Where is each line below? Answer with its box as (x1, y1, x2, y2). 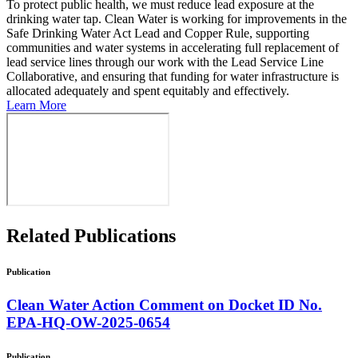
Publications (74, 225, 176, 247)
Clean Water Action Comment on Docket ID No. (6, 296, 322, 314)
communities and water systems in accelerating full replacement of (6, 41, 339, 55)
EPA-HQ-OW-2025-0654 (6, 314, 170, 332)
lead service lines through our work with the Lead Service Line (6, 55, 324, 70)
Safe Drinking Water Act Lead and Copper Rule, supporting (6, 26, 309, 41)
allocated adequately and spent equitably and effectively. (6, 84, 289, 98)
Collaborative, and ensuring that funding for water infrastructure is (6, 70, 339, 84)
